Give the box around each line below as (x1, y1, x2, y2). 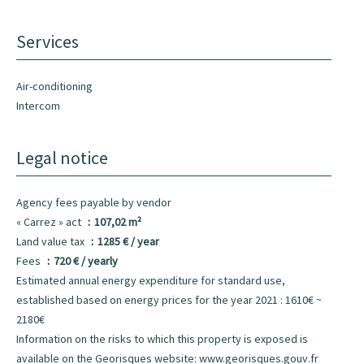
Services (16, 30, 79, 53)
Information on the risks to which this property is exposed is (16, 331, 308, 346)
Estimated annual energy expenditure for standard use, (16, 273, 285, 288)
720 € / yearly (54, 253, 118, 268)
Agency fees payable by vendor (16, 195, 171, 210)
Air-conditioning (16, 79, 93, 93)
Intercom (16, 98, 60, 113)
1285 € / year (97, 234, 159, 249)
